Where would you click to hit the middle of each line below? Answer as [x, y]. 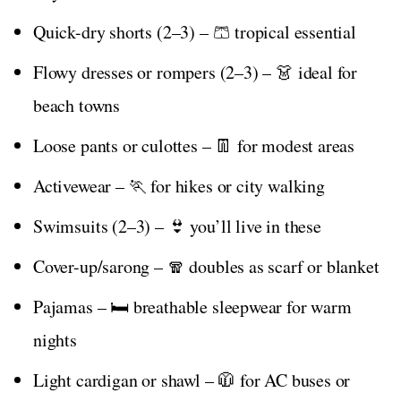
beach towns [77, 105]
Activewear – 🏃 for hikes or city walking [179, 185]
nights [55, 339]
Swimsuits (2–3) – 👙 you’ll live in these [177, 226]
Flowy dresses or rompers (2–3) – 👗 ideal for [196, 72]
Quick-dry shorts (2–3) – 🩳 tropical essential [195, 31]
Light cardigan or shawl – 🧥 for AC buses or [192, 380]
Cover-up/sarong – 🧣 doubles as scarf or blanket [206, 266]
